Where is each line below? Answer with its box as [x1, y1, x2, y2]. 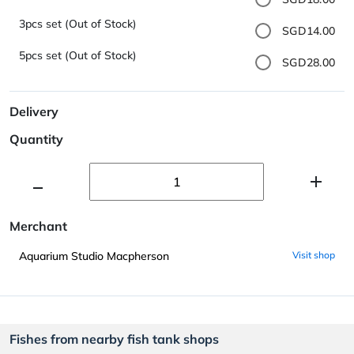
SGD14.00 [282, 23, 335, 38]
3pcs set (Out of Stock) [19, 17, 137, 32]
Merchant [9, 217, 67, 234]
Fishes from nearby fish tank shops [9, 330, 219, 347]
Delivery [9, 103, 58, 119]
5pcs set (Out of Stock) [19, 48, 137, 63]
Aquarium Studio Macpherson [19, 248, 169, 263]
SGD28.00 [282, 55, 335, 70]
